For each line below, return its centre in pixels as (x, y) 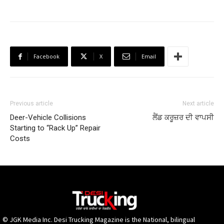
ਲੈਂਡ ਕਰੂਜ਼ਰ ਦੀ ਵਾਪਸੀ (183, 117)
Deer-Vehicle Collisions (48, 117)
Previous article (31, 103)
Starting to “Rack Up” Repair (55, 128)
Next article (198, 103)
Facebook (46, 56)
